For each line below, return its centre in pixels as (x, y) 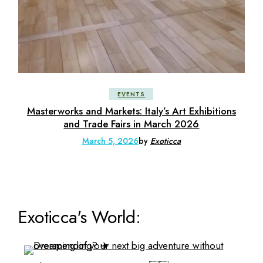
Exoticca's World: (80, 217)
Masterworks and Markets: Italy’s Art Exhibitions (131, 111)
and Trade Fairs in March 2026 (131, 124)
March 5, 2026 (110, 141)
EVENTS (131, 94)
